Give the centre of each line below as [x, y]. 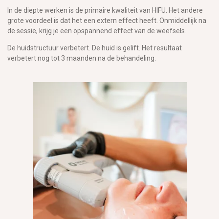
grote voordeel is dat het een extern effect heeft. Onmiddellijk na [107, 20]
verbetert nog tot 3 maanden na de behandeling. [82, 58]
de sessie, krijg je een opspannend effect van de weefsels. [97, 31]
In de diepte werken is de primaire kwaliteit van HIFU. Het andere [105, 10]
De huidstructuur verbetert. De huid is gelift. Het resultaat [95, 48]
